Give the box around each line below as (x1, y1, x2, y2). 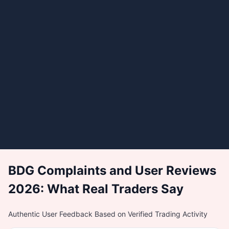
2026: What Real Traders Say (8, 181, 184, 196)
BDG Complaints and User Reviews (8, 163, 216, 178)
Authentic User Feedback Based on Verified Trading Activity (8, 209, 208, 218)
